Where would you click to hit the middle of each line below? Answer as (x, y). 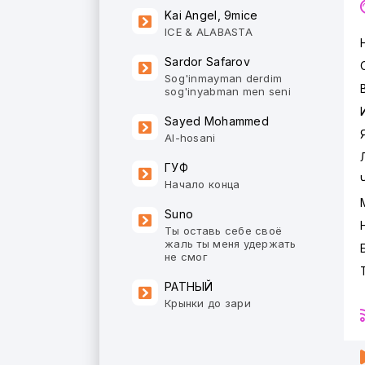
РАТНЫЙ (189, 286)
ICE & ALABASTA (209, 32)
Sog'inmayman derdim (224, 78)
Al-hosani (190, 138)
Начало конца (202, 184)
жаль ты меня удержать (230, 244)
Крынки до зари (208, 303)
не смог (186, 257)
